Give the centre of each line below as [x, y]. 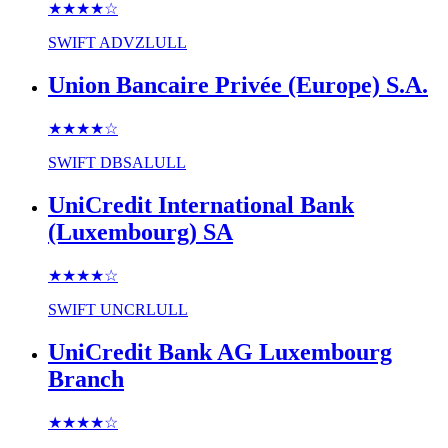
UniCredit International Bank [201, 204]
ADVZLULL [143, 43]
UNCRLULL [144, 309]
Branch [86, 378]
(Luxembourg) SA [140, 231]
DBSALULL [143, 162]
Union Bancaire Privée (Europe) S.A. [238, 85]
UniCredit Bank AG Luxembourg [220, 351]
